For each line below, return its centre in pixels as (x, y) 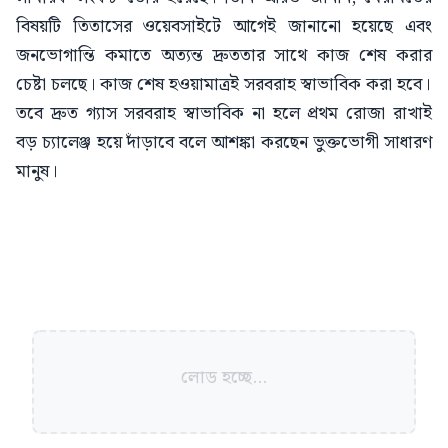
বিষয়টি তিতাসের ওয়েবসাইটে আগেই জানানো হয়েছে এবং (224, 26)
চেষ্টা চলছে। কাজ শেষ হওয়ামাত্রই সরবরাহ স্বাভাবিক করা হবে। (223, 84)
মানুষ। (36, 171)
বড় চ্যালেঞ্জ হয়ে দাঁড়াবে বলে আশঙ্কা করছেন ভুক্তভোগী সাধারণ (224, 142)
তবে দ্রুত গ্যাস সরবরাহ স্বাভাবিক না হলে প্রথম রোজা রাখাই (224, 113)
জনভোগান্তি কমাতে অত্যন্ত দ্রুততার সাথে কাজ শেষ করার (224, 55)
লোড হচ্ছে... (224, 377)
